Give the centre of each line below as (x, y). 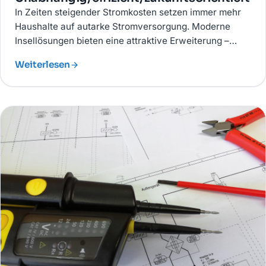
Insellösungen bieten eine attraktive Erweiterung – (122, 41)
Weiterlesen (42, 65)
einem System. (46, 69)
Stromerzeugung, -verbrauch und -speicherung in (121, 55)
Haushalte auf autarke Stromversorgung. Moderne (123, 27)
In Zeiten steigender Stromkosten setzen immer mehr (128, 12)
